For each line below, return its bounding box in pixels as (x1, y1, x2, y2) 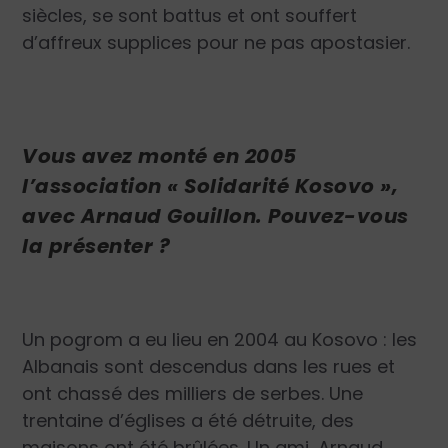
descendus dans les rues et (149, 354, 396, 380)
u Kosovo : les (296, 327, 418, 353)
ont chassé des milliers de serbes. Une (22, 381, 364, 407)
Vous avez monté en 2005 (22, 141, 297, 170)
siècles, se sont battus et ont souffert (22, 3, 358, 29)
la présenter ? (22, 231, 171, 260)
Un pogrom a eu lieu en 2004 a (22, 327, 297, 353)
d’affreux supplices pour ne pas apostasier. (22, 30, 411, 56)
